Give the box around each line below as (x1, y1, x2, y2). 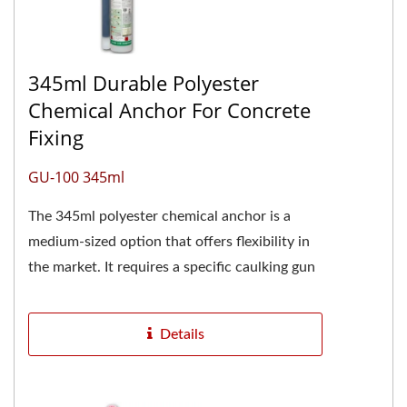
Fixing (28, 123, 84, 151)
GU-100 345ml (28, 166, 124, 187)
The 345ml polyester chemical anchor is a (28, 208, 291, 223)
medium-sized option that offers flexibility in (28, 233, 310, 249)
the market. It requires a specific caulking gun (28, 259, 315, 274)
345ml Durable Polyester (28, 68, 259, 96)
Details (159, 326, 204, 342)
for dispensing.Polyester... (28, 284, 192, 300)
